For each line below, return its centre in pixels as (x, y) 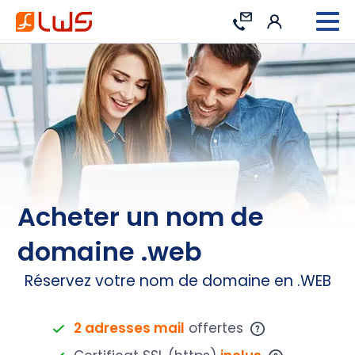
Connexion (319, 21)
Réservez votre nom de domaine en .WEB (177, 281)
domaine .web (110, 252)
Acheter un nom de (141, 217)
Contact (227, 22)
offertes (216, 328)
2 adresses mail (129, 328)
